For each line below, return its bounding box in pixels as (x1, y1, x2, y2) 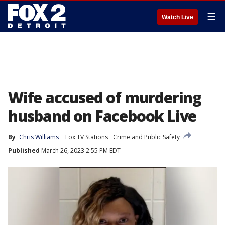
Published (8, 146, 40, 155)
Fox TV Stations (65, 133, 108, 141)
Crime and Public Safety (113, 133, 180, 141)
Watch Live (162, 14, 193, 21)
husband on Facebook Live (8, 105, 197, 126)
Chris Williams (19, 133, 59, 141)
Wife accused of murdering (8, 87, 201, 108)
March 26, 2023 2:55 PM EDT (40, 146, 121, 155)
